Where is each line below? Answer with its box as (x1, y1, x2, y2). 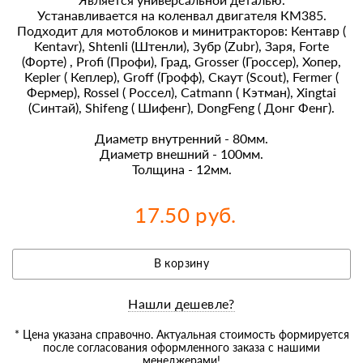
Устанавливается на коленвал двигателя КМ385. (36, 7, 327, 23)
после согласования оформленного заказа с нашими (43, 340, 320, 355)
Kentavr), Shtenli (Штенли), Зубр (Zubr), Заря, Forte (34, 38, 329, 54)
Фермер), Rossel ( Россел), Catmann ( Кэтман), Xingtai (27, 84, 336, 100)
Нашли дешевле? (128, 296, 235, 312)
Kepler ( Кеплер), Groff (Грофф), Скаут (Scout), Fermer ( (24, 69, 339, 85)
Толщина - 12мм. (131, 161, 232, 177)
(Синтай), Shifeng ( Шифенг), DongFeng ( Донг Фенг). (28, 100, 335, 116)
